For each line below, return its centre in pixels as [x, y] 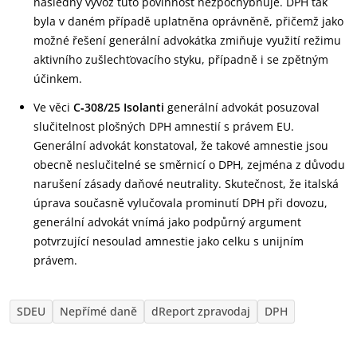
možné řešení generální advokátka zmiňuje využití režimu [187, 40]
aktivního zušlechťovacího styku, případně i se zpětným [181, 59]
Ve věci [53, 107]
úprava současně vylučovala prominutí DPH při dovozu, [180, 203]
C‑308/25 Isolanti [120, 107]
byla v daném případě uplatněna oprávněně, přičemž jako [188, 21]
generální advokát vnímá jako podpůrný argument [167, 222]
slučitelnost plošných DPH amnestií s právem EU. [164, 126]
